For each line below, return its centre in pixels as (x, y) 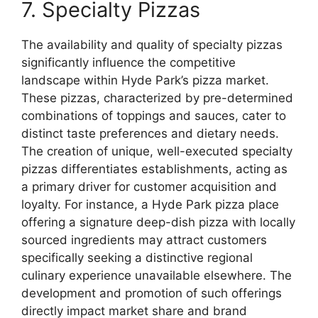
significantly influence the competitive (128, 62)
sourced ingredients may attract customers (144, 240)
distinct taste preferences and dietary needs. (150, 133)
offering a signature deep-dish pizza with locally (158, 222)
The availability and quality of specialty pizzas (152, 44)
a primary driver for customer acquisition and (149, 186)
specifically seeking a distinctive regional (137, 257)
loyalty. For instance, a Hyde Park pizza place (150, 204)
